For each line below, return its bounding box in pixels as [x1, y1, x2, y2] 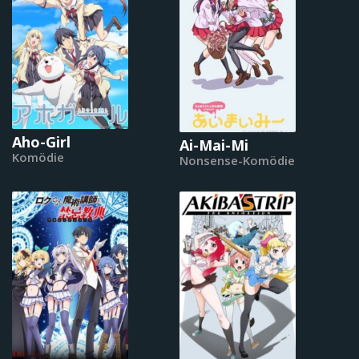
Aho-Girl [12, 131, 71, 151]
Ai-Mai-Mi [179, 135, 248, 155]
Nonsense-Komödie [179, 151, 295, 168]
